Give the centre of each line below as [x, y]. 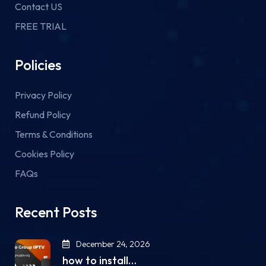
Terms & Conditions [54, 134]
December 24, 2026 [112, 244]
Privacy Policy [43, 95]
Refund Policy [43, 115]
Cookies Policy [45, 154]
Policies [38, 65]
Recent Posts [56, 212]
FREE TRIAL [41, 26]
